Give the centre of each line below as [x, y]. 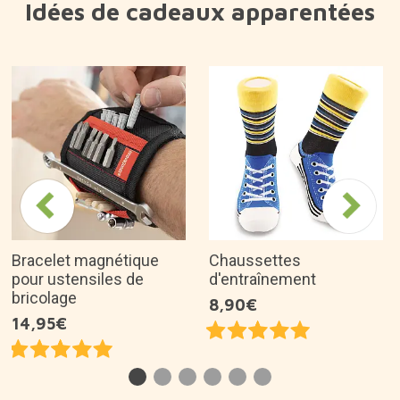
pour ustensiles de [78, 254]
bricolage [44, 273]
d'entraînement [262, 254]
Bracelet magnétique [85, 236]
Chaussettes [255, 236]
